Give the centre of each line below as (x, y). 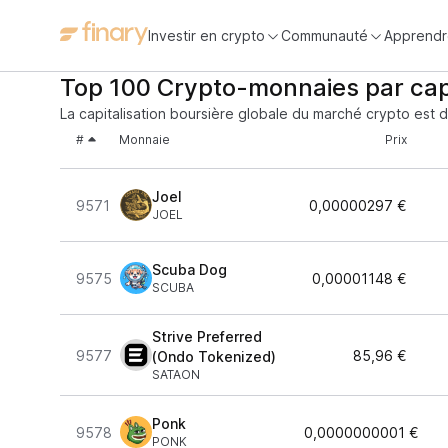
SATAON (176, 374)
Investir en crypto (206, 35)
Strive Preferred (207, 336)
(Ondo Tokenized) (214, 356)
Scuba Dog (189, 269)
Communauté (324, 35)
